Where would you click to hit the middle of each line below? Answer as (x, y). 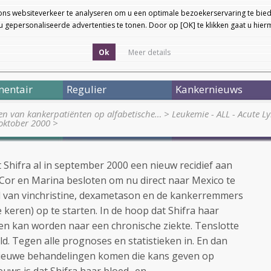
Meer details (149, 52)
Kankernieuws (209, 89)
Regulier (87, 89)
